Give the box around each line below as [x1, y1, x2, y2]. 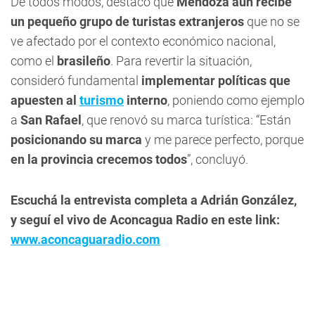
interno [124, 93, 167, 108]
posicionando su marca [11, 132, 145, 147]
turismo [79, 93, 124, 108]
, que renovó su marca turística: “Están [82, 112, 291, 127]
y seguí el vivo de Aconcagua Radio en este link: [11, 212, 280, 227]
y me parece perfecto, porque [145, 132, 304, 147]
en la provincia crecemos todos [11, 152, 187, 167]
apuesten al [11, 93, 79, 108]
